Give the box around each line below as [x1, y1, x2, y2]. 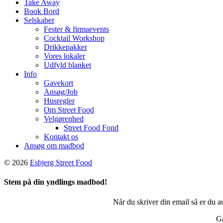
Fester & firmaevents [44, 25, 109, 33]
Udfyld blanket [44, 61, 91, 69]
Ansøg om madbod [24, 141, 84, 150]
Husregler [44, 97, 75, 105]
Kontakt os [44, 132, 78, 141]
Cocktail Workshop [44, 34, 105, 42]
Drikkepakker [44, 43, 87, 51]
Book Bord [24, 7, 59, 15]
